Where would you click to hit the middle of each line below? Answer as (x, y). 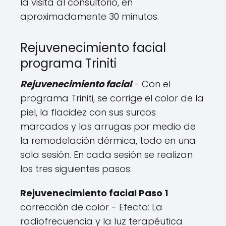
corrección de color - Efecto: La (91, 207)
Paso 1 (152, 193)
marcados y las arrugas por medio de (108, 127)
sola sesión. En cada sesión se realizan (106, 155)
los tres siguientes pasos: (76, 169)
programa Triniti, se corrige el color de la (112, 98)
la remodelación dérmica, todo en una (108, 141)
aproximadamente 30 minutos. (90, 17)
